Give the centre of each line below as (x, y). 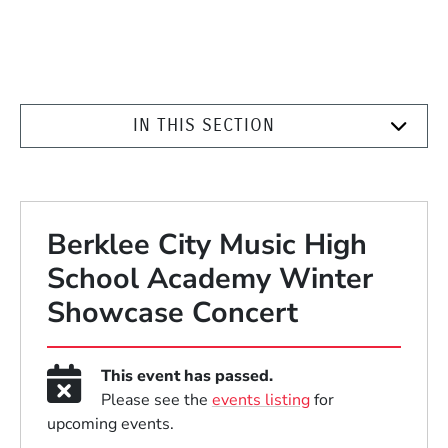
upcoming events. (111, 423)
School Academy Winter (210, 278)
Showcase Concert (173, 312)
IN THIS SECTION (204, 125)
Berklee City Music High (207, 244)
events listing (260, 399)
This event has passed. (186, 375)
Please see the (156, 399)
